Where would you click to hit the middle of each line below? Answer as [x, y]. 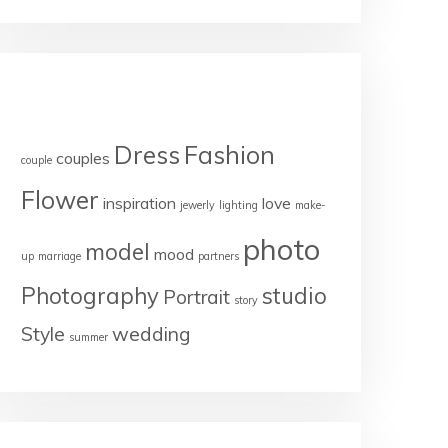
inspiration [139, 203]
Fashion [229, 154]
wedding [151, 334]
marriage [59, 256]
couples [83, 158]
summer [88, 337]
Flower [60, 199]
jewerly [197, 205]
